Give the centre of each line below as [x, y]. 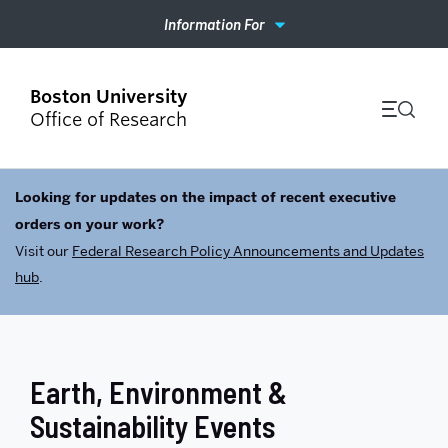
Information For [214, 24]
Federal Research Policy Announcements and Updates [248, 251]
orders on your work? [89, 224]
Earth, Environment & [158, 392]
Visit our [43, 251]
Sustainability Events [152, 426]
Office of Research [108, 119]
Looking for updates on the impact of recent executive [205, 197]
